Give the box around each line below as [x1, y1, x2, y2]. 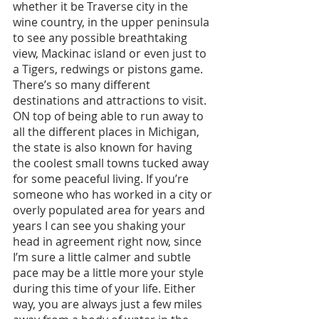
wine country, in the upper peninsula [13, 14, 212, 30]
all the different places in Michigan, [13, 123, 202, 140]
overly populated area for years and [13, 202, 208, 218]
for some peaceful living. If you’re [13, 170, 192, 187]
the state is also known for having [13, 139, 195, 155]
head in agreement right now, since [13, 233, 204, 249]
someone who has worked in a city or [13, 186, 215, 202]
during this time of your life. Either [13, 280, 199, 296]
